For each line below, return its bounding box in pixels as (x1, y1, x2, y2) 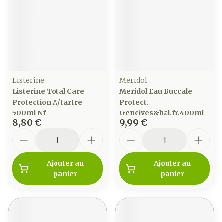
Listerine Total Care (12, 87, 84, 96)
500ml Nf (12, 109, 46, 117)
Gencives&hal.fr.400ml (119, 109, 204, 117)
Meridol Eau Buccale (119, 87, 192, 96)
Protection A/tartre (12, 98, 82, 107)
